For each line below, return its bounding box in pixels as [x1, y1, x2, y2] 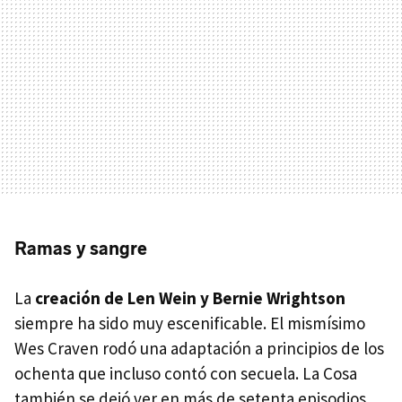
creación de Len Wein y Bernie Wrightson [35, 287, 345, 309]
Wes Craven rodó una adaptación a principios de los [14, 337, 384, 359]
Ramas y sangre [14, 238, 147, 259]
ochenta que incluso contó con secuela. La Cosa [14, 363, 357, 384]
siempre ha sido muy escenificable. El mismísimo [14, 312, 365, 334]
